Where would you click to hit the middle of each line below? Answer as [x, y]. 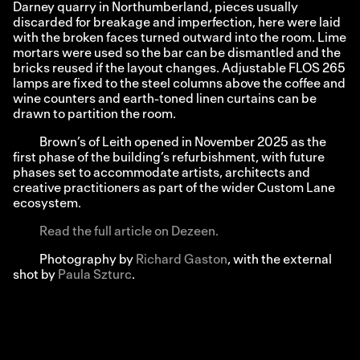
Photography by [88, 260]
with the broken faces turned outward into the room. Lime [180, 38]
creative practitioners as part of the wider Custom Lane [174, 188]
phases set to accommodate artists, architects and [162, 173]
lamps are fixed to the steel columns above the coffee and [180, 84]
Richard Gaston [182, 260]
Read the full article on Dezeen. [129, 232]
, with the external [280, 260]
